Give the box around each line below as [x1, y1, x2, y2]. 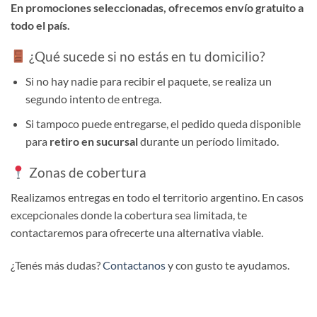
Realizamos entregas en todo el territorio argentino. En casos [11, 190, 304, 204]
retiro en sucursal [49, 134, 138, 148]
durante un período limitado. [137, 134, 279, 148]
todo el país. [11, 18, 70, 32]
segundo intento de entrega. [25, 91, 161, 105]
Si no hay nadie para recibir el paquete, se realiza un [25, 74, 272, 88]
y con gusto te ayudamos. [166, 258, 289, 272]
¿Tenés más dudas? [11, 258, 103, 272]
